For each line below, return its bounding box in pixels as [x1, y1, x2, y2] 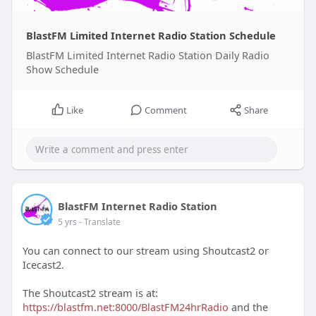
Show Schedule [25, 61, 99, 76]
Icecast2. [22, 257, 64, 272]
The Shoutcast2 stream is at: [22, 285, 158, 300]
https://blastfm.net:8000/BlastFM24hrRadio [22, 299, 229, 314]
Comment [144, 103, 187, 116]
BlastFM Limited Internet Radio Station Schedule [25, 28, 276, 42]
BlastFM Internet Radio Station [57, 198, 217, 213]
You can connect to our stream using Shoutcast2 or [22, 243, 269, 257]
